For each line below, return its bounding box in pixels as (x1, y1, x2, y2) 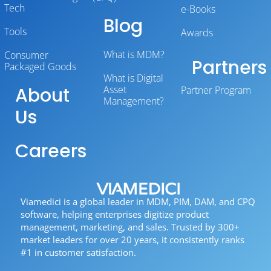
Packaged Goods (4, 60, 76, 73)
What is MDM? (103, 48, 165, 61)
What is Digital (103, 71, 163, 85)
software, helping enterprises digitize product (20, 208, 209, 221)
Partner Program (181, 83, 251, 97)
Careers (15, 139, 87, 164)
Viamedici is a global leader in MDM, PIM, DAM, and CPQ (20, 195, 255, 208)
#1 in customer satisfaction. (20, 246, 136, 259)
